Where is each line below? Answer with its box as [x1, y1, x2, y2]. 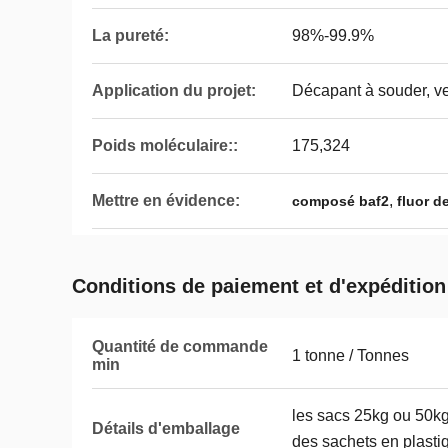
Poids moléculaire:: [92, 137, 238, 154]
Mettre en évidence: [92, 192, 240, 209]
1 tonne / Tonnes [292, 347, 409, 364]
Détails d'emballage [92, 420, 240, 437]
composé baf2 [292, 193, 389, 209]
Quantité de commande [92, 338, 268, 355]
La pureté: [92, 27, 169, 44]
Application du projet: [92, 82, 256, 99]
